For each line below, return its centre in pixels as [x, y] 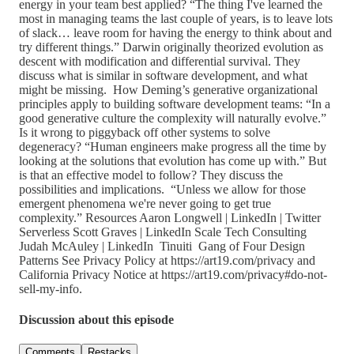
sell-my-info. [51, 288]
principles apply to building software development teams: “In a [175, 104]
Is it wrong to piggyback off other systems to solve [145, 132]
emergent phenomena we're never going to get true [145, 203]
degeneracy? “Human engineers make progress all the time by [173, 146]
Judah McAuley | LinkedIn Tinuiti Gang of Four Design [162, 246]
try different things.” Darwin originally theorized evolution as [171, 47]
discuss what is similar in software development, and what [163, 75]
